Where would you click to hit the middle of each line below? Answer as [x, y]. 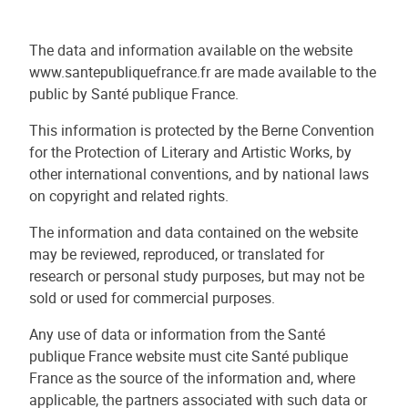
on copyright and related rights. [129, 196]
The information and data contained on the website [194, 232]
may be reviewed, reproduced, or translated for [177, 254]
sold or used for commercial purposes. [152, 298]
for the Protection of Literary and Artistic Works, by [190, 152]
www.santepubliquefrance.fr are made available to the [203, 72]
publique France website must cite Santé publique [189, 356]
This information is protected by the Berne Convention [202, 130]
